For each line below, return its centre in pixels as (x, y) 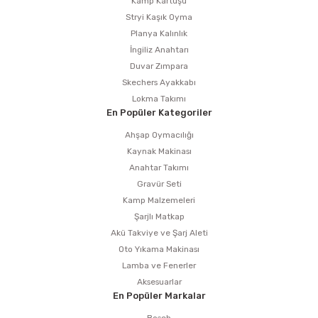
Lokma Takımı (159, 98)
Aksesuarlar (159, 281)
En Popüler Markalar (159, 295)
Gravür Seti (159, 183)
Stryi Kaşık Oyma (159, 17)
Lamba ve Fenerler (159, 265)
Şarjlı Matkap (159, 216)
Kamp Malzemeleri (159, 200)
